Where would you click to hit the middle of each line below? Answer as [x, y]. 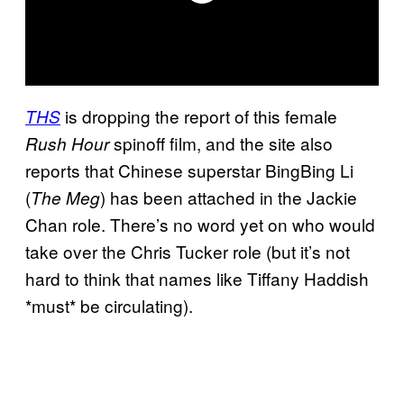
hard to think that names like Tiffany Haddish [197, 278]
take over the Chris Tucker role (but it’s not [188, 251]
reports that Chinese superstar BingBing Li [189, 170]
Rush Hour [69, 143]
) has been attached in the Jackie [229, 197]
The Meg [65, 197]
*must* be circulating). [109, 305]
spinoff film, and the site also [223, 142]
